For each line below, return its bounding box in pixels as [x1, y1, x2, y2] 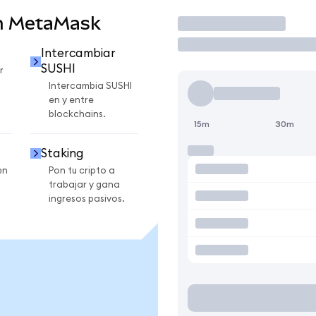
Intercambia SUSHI [49, 81, 132, 92]
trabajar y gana [49, 179, 120, 190]
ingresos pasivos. [49, 193, 125, 204]
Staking [40, 147, 84, 159]
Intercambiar [40, 47, 116, 60]
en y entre [49, 95, 94, 106]
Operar [177, 13, 240, 34]
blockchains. [49, 109, 106, 120]
